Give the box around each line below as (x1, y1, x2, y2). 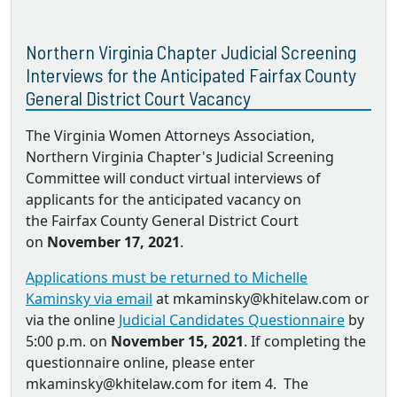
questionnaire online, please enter (26, 352, 255, 372)
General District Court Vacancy (26, 85, 251, 109)
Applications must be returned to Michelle (26, 267, 307, 287)
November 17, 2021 (47, 231, 180, 252)
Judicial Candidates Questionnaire (119, 309, 345, 330)
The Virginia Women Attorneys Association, (26, 125, 315, 145)
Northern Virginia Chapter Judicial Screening (26, 39, 356, 63)
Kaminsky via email (26, 288, 152, 308)
